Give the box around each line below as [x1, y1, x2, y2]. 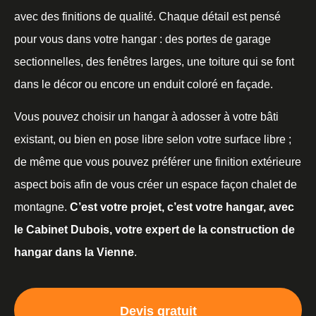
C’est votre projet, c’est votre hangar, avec [70, 200, 294, 213]
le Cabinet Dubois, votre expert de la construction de [14, 223, 295, 236]
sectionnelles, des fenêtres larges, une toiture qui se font [14, 55, 294, 68]
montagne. [14, 200, 70, 213]
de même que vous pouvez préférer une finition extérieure [14, 155, 301, 168]
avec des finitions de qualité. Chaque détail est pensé [14, 10, 281, 23]
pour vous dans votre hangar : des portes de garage [14, 32, 271, 45]
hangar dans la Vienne [14, 245, 134, 258]
